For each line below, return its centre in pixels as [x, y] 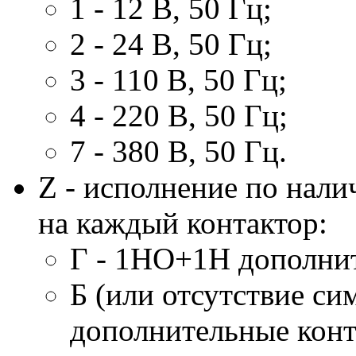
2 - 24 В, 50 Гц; [171, 44]
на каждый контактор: [183, 222]
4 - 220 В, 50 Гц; [179, 115]
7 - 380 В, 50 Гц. [178, 151]
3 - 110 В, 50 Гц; [178, 79]
